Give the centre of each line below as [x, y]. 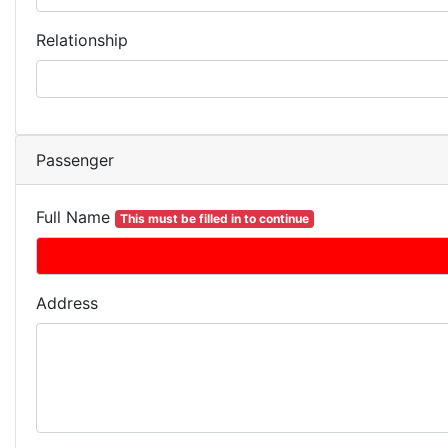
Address [67, 303]
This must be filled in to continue [214, 218]
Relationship [82, 40]
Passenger [75, 160]
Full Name [75, 217]
